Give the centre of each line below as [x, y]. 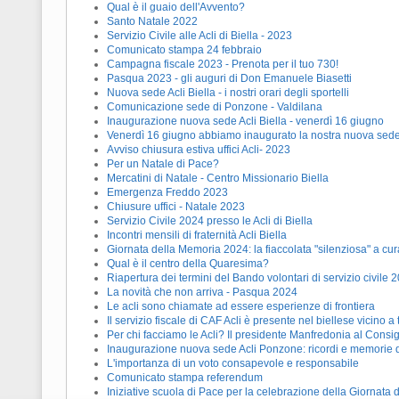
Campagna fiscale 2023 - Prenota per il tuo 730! [223, 65]
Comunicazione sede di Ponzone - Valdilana [215, 107]
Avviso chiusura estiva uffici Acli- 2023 [199, 150]
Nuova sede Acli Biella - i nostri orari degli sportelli [228, 93]
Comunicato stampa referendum [185, 378]
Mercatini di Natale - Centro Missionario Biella [218, 179]
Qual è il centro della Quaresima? [188, 264]
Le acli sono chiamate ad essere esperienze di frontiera [241, 307]
